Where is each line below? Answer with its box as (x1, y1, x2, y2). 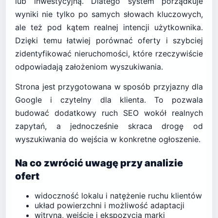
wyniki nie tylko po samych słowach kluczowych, (15, 9, 203, 19)
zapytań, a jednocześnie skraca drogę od (15, 121, 203, 131)
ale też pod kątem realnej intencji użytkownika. (15, 22, 203, 32)
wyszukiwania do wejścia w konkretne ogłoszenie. (15, 134, 200, 144)
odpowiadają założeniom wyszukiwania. (15, 62, 163, 72)
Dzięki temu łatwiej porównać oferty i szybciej (15, 36, 203, 45)
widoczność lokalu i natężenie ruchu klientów (35, 191, 202, 200)
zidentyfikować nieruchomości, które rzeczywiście (15, 49, 203, 58)
